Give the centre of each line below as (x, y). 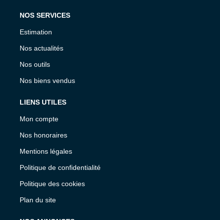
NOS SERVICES (45, 15)
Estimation (36, 32)
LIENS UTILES (43, 102)
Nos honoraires (43, 135)
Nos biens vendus (47, 80)
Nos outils (35, 64)
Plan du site (38, 200)
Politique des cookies (52, 183)
